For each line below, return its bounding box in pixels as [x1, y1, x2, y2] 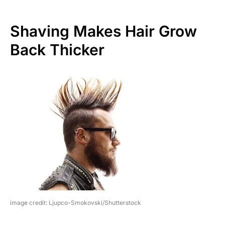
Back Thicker [10, 40, 104, 59]
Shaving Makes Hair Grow [10, 22, 197, 40]
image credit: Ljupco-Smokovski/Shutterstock [10, 199, 141, 207]
